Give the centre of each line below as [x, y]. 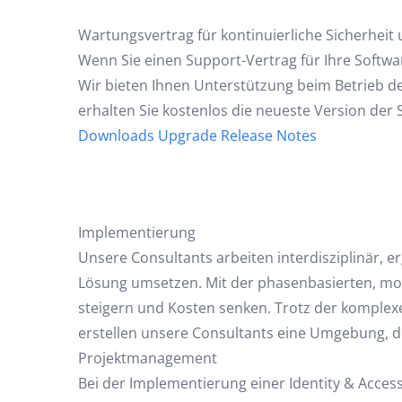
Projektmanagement [148, 358]
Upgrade [188, 135]
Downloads [116, 135]
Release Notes [269, 135]
